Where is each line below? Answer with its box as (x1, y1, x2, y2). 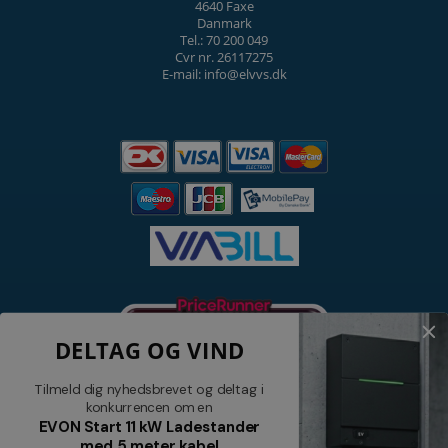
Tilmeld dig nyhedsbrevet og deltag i (35, 380, 264, 399)
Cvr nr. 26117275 (175, 47, 273, 66)
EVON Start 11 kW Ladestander (39, 416, 260, 437)
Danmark (196, 13, 252, 32)
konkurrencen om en (86, 398, 213, 417)
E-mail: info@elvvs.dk (161, 64, 287, 83)
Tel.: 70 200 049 (180, 30, 268, 49)
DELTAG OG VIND (54, 335, 245, 366)
